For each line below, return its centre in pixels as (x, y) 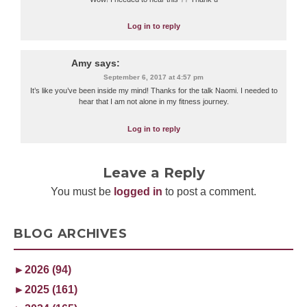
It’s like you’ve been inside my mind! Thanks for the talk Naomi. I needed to (153, 91)
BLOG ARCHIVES (71, 234)
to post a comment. (209, 191)
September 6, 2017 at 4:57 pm (153, 77)
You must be (82, 191)
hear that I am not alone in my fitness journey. (153, 102)
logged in (138, 191)
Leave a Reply (153, 172)
